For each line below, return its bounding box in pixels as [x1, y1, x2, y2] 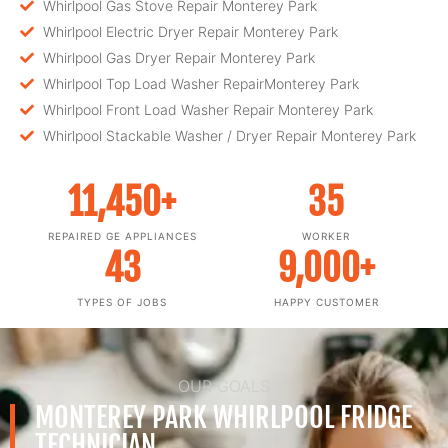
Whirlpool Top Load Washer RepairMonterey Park [42, 75, 359, 92]
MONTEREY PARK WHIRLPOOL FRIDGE [35, 400, 412, 435]
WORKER [302, 230, 350, 242]
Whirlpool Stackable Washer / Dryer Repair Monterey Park [42, 127, 416, 144]
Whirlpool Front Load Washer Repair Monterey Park [42, 101, 373, 118]
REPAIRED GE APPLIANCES [47, 230, 197, 242]
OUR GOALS [178, 376, 270, 396]
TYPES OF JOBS [77, 296, 167, 308]
